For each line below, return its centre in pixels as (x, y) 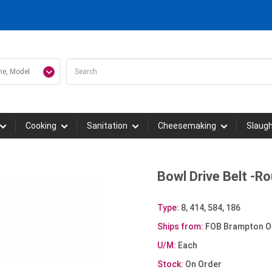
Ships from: (180, 226)
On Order (202, 264)
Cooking (41, 126)
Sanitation (107, 126)
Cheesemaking (187, 126)
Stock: (170, 264)
